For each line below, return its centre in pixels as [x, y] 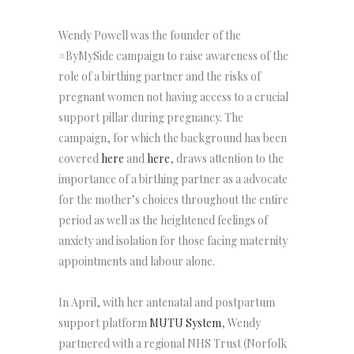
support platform [103, 323]
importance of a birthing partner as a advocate [173, 179]
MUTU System [185, 323]
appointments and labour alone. [137, 262]
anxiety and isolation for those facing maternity [173, 241]
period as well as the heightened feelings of [163, 220]
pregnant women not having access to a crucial [173, 97]
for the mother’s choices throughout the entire [173, 200]
